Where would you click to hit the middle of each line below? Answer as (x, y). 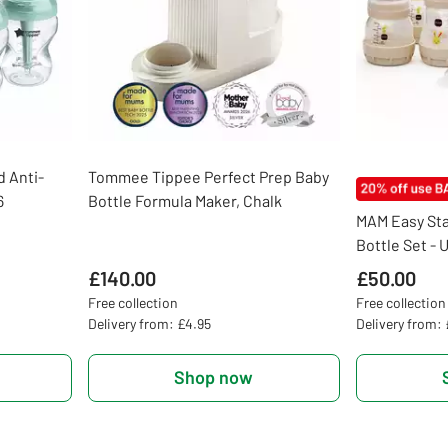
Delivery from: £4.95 (149, 323)
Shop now (214, 377)
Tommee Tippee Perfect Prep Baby (208, 176)
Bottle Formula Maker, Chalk (184, 200)
